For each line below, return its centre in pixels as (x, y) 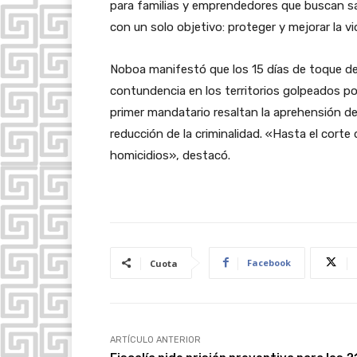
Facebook (269, 262)
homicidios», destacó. (170, 155)
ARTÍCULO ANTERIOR (155, 339)
